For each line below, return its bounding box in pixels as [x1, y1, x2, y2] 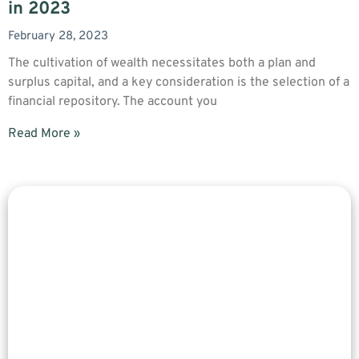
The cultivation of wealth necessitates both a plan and [8, 54, 316, 71]
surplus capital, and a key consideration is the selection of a [8, 74, 349, 91]
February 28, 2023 [8, 28, 108, 44]
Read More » [8, 125, 80, 142]
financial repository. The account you [8, 93, 217, 110]
